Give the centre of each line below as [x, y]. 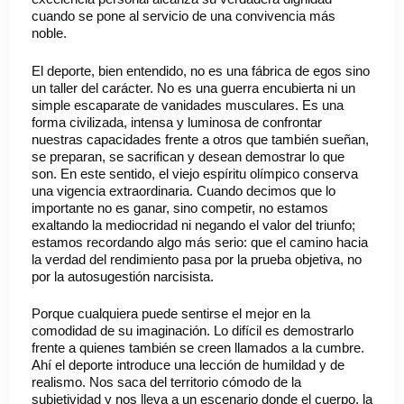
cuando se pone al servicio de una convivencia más [184, 16]
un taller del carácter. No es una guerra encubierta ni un [193, 87]
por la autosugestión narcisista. [123, 276]
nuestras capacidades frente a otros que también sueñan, [200, 139]
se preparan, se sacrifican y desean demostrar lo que [188, 156]
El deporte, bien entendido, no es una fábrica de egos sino [201, 70]
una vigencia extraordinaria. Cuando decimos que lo [184, 190]
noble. [49, 33]
